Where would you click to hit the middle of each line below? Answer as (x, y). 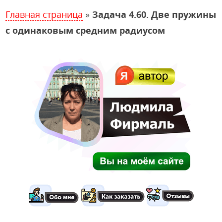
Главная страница (44, 15)
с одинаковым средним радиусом (85, 30)
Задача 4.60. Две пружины (154, 15)
